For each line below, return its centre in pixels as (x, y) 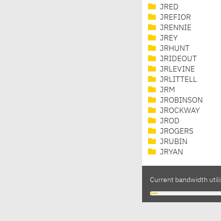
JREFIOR (174, 18)
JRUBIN (173, 142)
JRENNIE (175, 28)
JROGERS (176, 132)
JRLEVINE (176, 70)
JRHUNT (174, 49)
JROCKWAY (179, 111)
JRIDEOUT (177, 59)
